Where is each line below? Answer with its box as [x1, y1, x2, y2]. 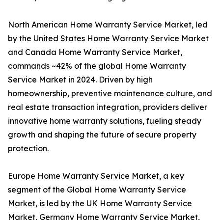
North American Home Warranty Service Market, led [8, 20, 208, 30]
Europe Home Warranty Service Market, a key [8, 171, 184, 181]
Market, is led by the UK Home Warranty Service [8, 198, 192, 209]
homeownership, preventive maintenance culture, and [8, 88, 212, 99]
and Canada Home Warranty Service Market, [8, 47, 182, 57]
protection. [8, 143, 49, 154]
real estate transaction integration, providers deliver [8, 102, 207, 112]
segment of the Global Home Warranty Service [8, 185, 186, 195]
